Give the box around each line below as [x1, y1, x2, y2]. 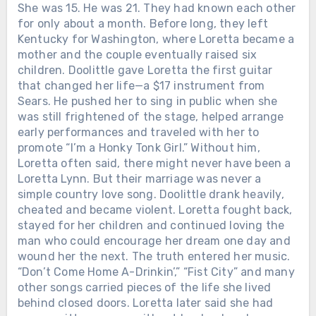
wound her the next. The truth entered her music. [17, 249, 291, 263]
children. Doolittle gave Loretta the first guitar [17, 63, 273, 77]
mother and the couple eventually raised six [17, 47, 257, 61]
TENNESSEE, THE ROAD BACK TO [38, 278, 254, 292]
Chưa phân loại [44, 234, 119, 247]
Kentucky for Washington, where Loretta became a [17, 32, 295, 46]
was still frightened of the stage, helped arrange [17, 109, 284, 123]
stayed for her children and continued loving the [17, 218, 285, 232]
